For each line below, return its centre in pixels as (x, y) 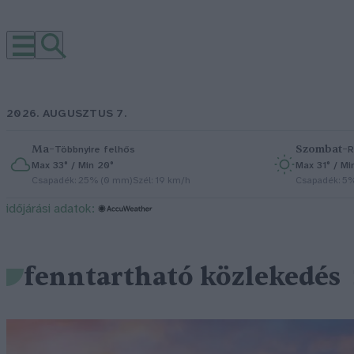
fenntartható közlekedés (182, 277)
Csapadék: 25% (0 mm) (82, 181)
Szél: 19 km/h (162, 181)
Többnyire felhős (95, 149)
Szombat (319, 149)
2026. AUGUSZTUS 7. (67, 114)
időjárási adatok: (51, 209)
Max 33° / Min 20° (73, 166)
